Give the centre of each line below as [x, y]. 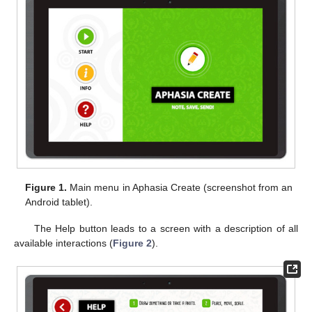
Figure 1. [46, 187]
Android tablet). [59, 202]
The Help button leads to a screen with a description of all [166, 228]
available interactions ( [63, 243]
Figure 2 [132, 243]
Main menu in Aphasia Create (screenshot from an [180, 187]
